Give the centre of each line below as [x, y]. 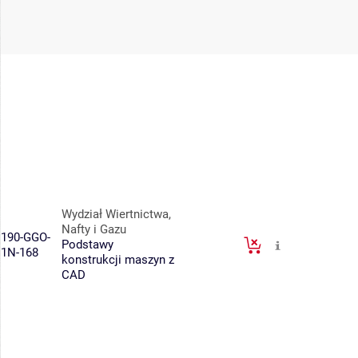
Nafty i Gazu [94, 230]
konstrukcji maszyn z [118, 260]
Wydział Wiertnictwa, [116, 215]
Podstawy [88, 245]
